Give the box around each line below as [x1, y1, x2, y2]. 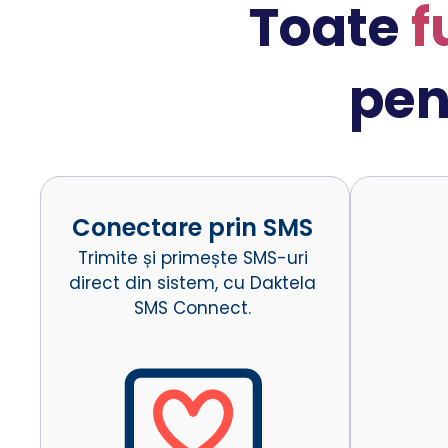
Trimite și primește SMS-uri [77, 245, 308, 270]
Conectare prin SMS [72, 210, 314, 244]
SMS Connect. [134, 295, 252, 320]
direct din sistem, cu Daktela [69, 270, 317, 295]
